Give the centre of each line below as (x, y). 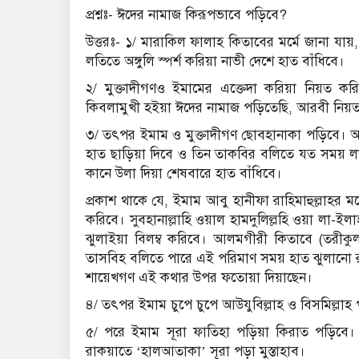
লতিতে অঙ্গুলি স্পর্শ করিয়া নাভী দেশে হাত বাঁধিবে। (215, 62)
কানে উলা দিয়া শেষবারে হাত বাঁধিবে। (184, 174)
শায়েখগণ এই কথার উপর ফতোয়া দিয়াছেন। (199, 278)
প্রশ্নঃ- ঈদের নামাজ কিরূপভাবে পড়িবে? (186, 15)
